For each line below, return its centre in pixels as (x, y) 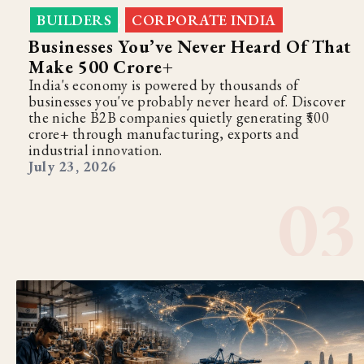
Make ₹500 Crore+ (101, 67)
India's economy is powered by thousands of (164, 84)
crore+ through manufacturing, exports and (164, 133)
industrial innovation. (95, 149)
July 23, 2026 (73, 166)
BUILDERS (74, 19)
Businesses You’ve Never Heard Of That (190, 46)
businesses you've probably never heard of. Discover (187, 101)
